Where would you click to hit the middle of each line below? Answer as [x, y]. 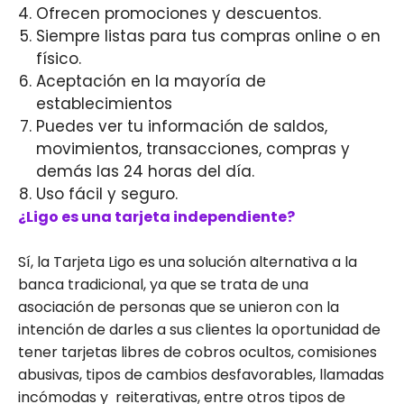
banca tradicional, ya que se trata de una [163, 285]
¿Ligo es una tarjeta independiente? [156, 217]
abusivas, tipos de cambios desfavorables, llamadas [201, 375]
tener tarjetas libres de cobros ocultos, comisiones [197, 353]
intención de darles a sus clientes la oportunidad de [199, 330]
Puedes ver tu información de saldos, [182, 127]
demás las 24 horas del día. [145, 172]
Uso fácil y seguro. [107, 194]
